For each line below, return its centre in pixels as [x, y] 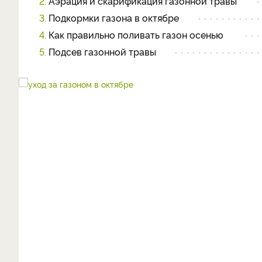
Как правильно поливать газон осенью [135, 35]
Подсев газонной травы [101, 51]
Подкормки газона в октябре [113, 18]
